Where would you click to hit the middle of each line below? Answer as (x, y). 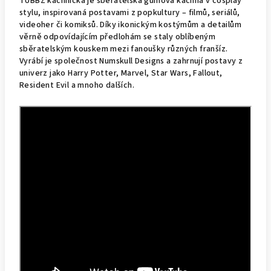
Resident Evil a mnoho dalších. (77, 85)
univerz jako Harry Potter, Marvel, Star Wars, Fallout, (121, 73)
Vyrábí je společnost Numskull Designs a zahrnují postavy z (131, 61)
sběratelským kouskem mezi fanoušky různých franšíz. (124, 49)
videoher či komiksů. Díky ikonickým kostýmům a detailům (130, 25)
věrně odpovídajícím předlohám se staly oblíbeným (118, 37)
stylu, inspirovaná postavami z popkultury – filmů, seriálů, (130, 13)
